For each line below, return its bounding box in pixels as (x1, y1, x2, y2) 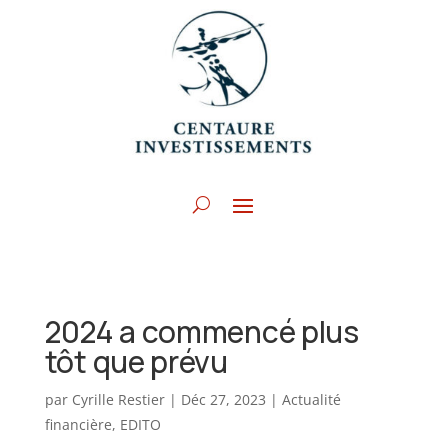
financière (44, 415, 112, 435)
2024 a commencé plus (44, 311, 359, 353)
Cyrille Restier (71, 390, 165, 410)
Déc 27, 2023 (180, 390, 266, 410)
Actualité (281, 390, 341, 410)
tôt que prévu (44, 341, 228, 383)
